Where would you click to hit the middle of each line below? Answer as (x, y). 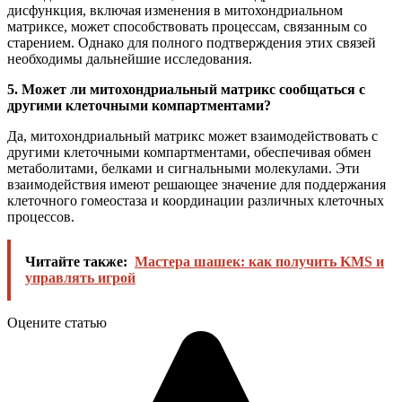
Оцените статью (57, 323)
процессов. (41, 217)
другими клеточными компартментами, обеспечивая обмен (189, 153)
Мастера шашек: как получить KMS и (259, 262)
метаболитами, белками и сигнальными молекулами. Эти (184, 169)
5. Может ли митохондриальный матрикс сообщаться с (186, 90)
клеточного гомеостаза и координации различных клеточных (196, 201)
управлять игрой (80, 278)
